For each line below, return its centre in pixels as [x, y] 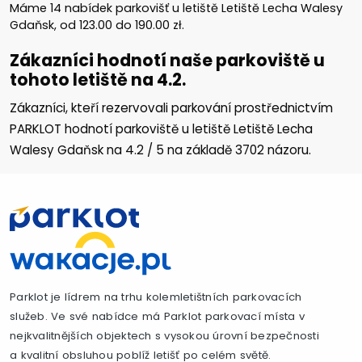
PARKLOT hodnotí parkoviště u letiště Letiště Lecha [161, 128]
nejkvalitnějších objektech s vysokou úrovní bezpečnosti [164, 335]
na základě [200, 149]
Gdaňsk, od [44, 25]
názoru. [288, 149]
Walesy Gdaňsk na [67, 149]
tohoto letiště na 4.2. [98, 79]
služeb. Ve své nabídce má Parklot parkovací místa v [157, 316]
